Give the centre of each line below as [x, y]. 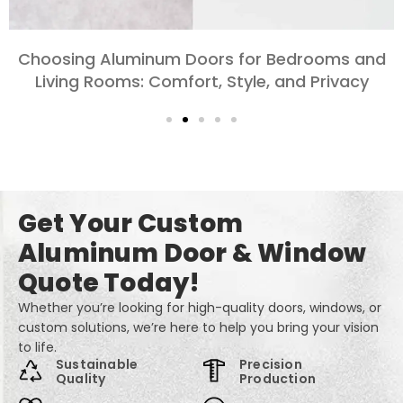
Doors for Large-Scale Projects [201, 81]
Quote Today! [109, 283]
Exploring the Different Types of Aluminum [201, 58]
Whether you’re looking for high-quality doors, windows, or [200, 308]
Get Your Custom [130, 224]
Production [278, 379]
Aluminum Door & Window [193, 253]
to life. [37, 347]
